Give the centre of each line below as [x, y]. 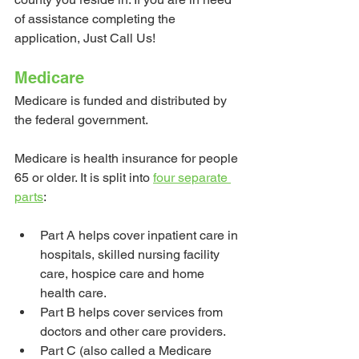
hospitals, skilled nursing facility [131, 255]
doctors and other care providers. [133, 332]
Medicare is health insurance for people [128, 159]
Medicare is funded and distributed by [122, 101]
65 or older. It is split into [84, 178]
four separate [192, 178]
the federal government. [83, 120]
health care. [73, 293]
